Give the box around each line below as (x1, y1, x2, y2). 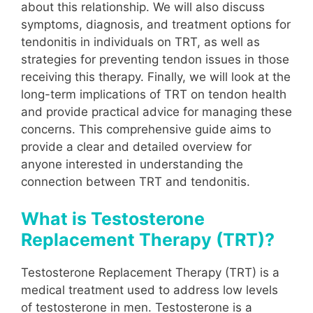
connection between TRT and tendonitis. (21, 174, 250, 189)
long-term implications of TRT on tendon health (21, 87, 286, 101)
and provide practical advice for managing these (21, 104, 292, 119)
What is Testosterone (21, 208, 205, 230)
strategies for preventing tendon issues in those (21, 52, 289, 66)
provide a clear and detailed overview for (21, 139, 252, 154)
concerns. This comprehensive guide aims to (21, 122, 271, 136)
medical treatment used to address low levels (21, 283, 278, 298)
